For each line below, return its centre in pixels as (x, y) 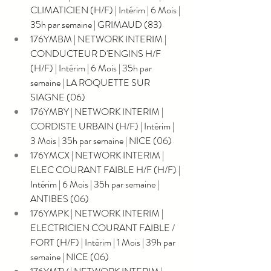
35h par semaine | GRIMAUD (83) (96, 24)
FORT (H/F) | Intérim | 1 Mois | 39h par (104, 242)
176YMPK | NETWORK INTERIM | (98, 213)
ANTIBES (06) (60, 198)
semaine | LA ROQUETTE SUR (91, 82)
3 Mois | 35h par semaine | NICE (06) (101, 140)
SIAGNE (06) (58, 97)
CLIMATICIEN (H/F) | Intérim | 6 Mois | (106, 10)
